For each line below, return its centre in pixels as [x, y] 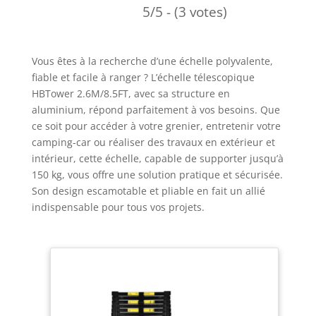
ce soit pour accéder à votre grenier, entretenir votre [156, 126]
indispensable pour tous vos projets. [118, 207]
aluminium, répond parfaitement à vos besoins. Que [156, 109]
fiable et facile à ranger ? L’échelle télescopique [143, 77]
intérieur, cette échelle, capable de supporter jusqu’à [157, 158]
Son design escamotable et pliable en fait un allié [148, 190]
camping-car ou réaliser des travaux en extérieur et [153, 142]
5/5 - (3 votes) [184, 12]
